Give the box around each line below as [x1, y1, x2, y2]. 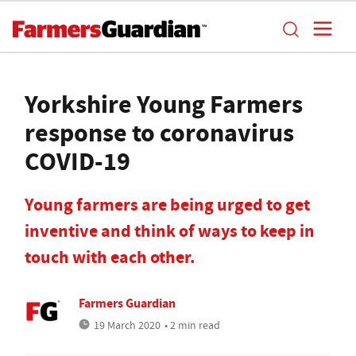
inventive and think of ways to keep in [25, 219, 315, 242]
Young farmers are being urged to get [25, 193, 310, 216]
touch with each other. [25, 246, 195, 269]
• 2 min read [164, 318, 220, 332]
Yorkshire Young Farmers [25, 87, 303, 122]
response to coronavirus [25, 115, 294, 150]
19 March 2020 [94, 318, 161, 332]
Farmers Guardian [79, 295, 176, 311]
